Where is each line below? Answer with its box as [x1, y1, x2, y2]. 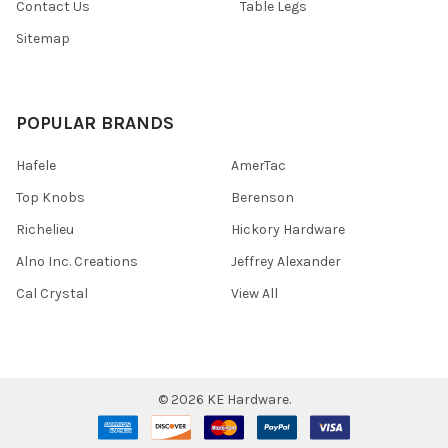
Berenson [231, 188, 294, 206]
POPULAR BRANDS [16, 111, 174, 134]
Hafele [16, 156, 56, 174]
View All [231, 284, 278, 302]
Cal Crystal [16, 284, 88, 302]
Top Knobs [16, 188, 85, 206]
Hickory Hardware [231, 220, 345, 238]
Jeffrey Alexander [231, 252, 341, 270]
